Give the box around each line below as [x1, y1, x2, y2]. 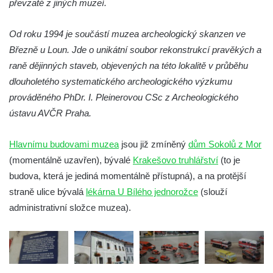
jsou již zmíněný [119, 138, 188, 149]
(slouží [198, 186, 227, 197]
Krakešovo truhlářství [133, 154, 218, 165]
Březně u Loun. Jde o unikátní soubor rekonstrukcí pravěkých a [9, 44, 261, 55]
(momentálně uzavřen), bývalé [9, 154, 133, 165]
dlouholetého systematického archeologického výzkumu [9, 76, 232, 87]
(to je [218, 154, 240, 165]
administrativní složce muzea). [9, 202, 131, 213]
